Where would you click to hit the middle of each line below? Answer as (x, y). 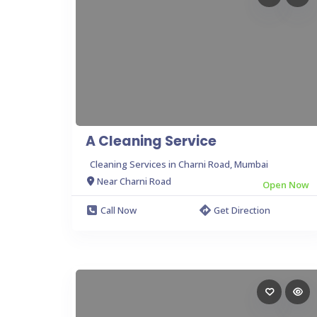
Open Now (286, 184)
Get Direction (242, 210)
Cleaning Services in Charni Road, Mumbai (179, 164)
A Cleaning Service (151, 141)
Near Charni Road (134, 181)
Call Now (119, 210)
